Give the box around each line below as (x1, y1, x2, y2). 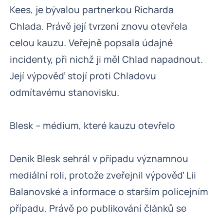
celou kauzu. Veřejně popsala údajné (10, 36, 173, 49)
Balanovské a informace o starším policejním (10, 185, 208, 198)
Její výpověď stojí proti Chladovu (10, 70, 156, 82)
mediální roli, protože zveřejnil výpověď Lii (10, 169, 196, 182)
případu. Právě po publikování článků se (10, 202, 186, 215)
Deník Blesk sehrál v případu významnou (10, 152, 188, 165)
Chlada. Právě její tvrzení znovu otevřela (10, 20, 187, 33)
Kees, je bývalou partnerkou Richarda (10, 3, 174, 16)
